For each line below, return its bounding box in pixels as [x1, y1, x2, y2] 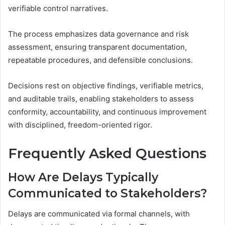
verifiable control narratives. [8, 3, 108, 13]
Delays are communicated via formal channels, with [8, 208, 190, 218]
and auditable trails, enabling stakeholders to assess [8, 93, 194, 103]
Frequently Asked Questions [8, 145, 206, 162]
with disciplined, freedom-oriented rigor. [8, 120, 152, 130]
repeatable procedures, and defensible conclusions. [8, 55, 193, 65]
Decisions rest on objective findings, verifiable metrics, [8, 80, 203, 90]
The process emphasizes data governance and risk [8, 29, 189, 39]
